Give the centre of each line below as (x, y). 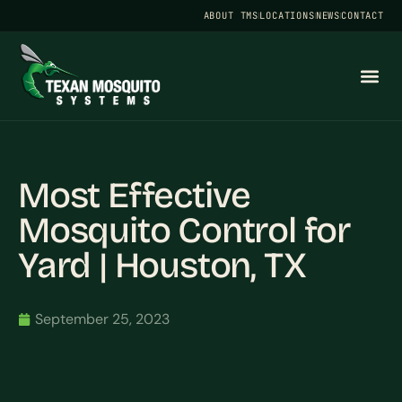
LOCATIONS (287, 15)
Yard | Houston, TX (162, 266)
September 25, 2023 (102, 319)
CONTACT (363, 15)
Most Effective (135, 196)
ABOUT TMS (231, 15)
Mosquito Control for (184, 231)
